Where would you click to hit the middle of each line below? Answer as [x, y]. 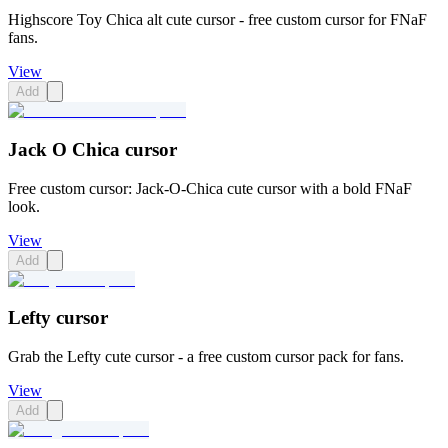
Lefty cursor [58, 318]
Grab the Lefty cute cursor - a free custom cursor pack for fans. [206, 357]
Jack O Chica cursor [92, 149]
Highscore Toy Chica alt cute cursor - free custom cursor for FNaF [217, 20]
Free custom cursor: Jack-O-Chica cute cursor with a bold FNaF [210, 188]
